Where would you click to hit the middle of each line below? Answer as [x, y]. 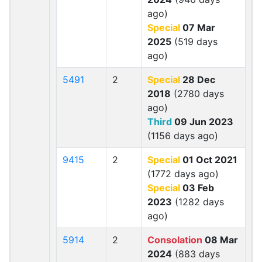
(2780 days [197, 94]
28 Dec [198, 80]
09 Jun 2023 [203, 122]
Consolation [175, 240]
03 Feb [197, 188]
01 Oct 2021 [209, 160]
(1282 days [198, 202]
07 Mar [198, 27]
